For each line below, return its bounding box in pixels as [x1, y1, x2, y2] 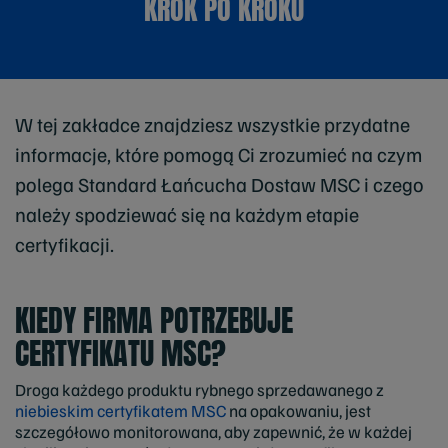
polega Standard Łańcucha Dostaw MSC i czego [15, 171, 424, 197]
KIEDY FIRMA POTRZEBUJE [15, 297, 293, 343]
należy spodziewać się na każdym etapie [15, 201, 359, 227]
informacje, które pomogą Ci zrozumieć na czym [15, 141, 422, 167]
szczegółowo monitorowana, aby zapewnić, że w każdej [15, 421, 412, 443]
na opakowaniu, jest [226, 400, 371, 422]
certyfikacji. [15, 231, 114, 257]
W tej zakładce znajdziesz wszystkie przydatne [15, 111, 410, 137]
